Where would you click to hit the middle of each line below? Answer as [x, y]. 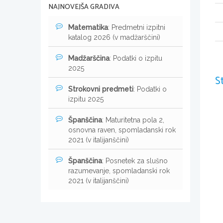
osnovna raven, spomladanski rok [122, 130]
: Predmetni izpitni [137, 27]
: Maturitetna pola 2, [133, 120]
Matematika [88, 27]
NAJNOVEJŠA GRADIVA [84, 7]
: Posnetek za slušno [135, 161]
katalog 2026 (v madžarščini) [114, 37]
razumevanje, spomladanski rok [119, 170]
